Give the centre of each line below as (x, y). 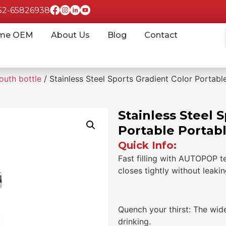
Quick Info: (147, 145)
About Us (70, 35)
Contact (161, 35)
